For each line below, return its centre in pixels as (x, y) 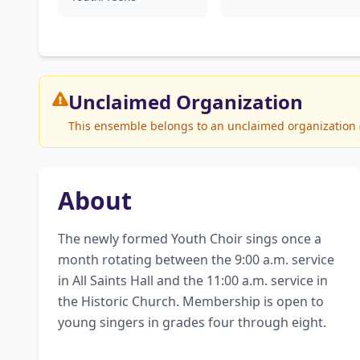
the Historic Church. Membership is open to (191, 301)
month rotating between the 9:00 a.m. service (196, 260)
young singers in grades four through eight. (192, 322)
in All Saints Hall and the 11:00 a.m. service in (193, 280)
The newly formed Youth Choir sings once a (190, 239)
